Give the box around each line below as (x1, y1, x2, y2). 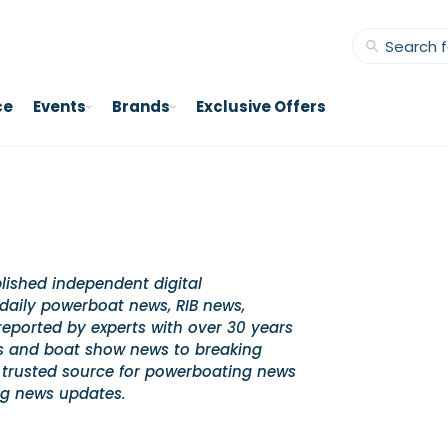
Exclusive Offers (196, 96, 326, 117)
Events (33, 96, 86, 117)
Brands (112, 96, 170, 117)
